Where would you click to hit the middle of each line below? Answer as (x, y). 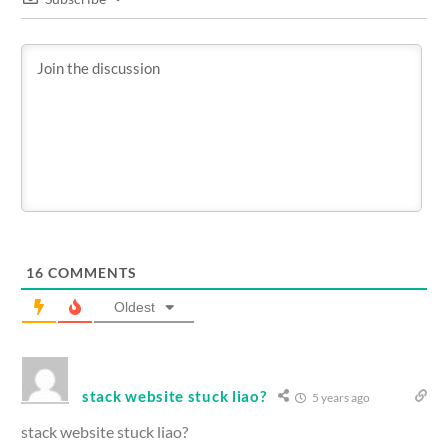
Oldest (134, 306)
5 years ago (339, 397)
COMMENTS (90, 272)
